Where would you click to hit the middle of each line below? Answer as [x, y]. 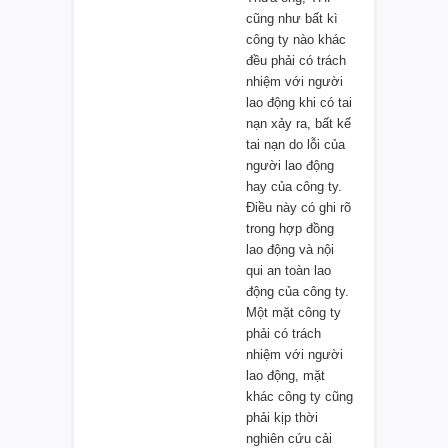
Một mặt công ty [293, 312]
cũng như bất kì [292, 18]
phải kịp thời [282, 417]
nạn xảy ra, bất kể [298, 123]
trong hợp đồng [290, 228]
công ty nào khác [296, 39]
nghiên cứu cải [289, 438]
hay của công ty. [294, 186]
